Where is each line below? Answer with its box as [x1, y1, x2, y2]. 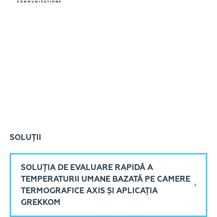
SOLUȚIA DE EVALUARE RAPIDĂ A [21, 163, 153, 172]
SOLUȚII [10, 133, 41, 142]
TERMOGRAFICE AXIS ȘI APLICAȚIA [21, 186, 158, 196]
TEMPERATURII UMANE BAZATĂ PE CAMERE [21, 174, 190, 184]
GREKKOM [21, 198, 61, 207]
